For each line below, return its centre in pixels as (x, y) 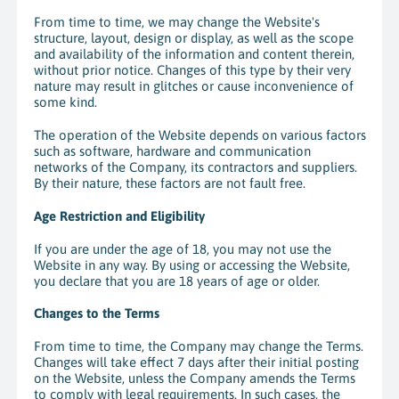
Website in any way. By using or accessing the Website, (191, 265)
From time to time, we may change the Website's (176, 22)
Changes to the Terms (96, 313)
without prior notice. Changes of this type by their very (192, 70)
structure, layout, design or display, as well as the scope (193, 38)
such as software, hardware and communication (172, 151)
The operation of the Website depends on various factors (199, 135)
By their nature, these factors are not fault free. (169, 183)
